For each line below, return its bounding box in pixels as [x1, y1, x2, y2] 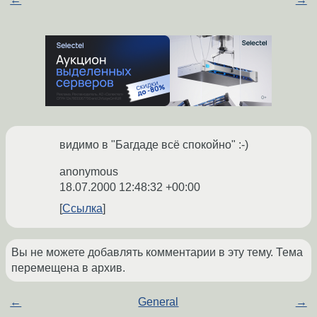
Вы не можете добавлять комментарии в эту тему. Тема [11, 246, 303, 259]
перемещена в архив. [11, 262, 125, 275]
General [138, 296, 179, 309]
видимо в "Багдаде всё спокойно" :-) [59, 139, 248, 151]
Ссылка [62, 202, 103, 215]
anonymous [59, 166, 118, 178]
